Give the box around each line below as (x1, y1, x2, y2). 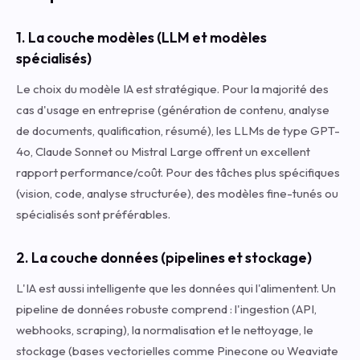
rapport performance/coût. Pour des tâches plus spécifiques (16, 165, 340, 180)
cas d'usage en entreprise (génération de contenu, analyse (16, 102, 329, 117)
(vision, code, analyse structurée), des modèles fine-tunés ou (16, 186, 338, 201)
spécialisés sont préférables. (16, 207, 170, 222)
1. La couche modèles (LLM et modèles (16, 28, 267, 47)
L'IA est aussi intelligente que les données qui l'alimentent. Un (16, 280, 336, 296)
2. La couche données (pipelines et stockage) (16, 248, 312, 267)
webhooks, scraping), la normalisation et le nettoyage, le (16, 322, 313, 337)
